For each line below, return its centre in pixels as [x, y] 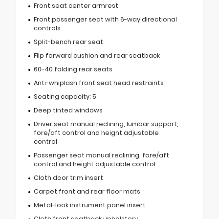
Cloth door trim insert [68, 177]
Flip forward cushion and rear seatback [97, 55]
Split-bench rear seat [68, 42]
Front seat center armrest [76, 5]
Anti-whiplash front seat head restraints [99, 83]
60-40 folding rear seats [73, 69]
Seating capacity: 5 [65, 96]
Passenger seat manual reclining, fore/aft [101, 155]
